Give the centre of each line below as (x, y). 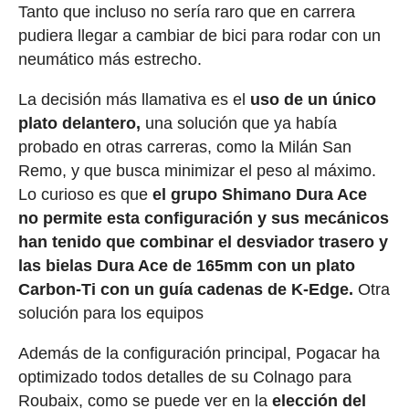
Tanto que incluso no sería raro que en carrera (186, 11)
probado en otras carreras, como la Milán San (184, 147)
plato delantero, (79, 123)
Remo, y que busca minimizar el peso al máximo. (197, 170)
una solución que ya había (238, 123)
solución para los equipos (113, 313)
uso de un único (313, 99)
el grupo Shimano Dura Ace (259, 194)
